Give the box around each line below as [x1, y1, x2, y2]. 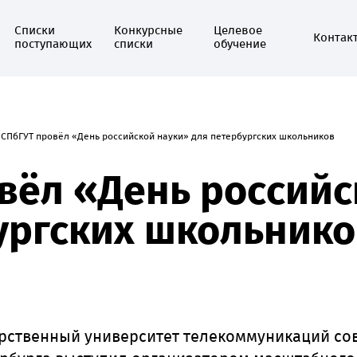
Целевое [214, 23, 262, 37]
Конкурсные [114, 23, 182, 37]
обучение [214, 37, 266, 51]
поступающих [14, 37, 92, 51]
